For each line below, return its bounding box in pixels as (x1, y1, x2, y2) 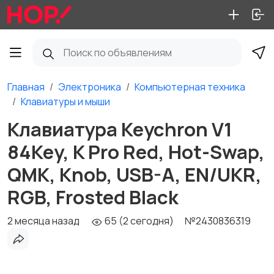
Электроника (58, 80, 121, 94)
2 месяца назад (7, 214, 80, 228)
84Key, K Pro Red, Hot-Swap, (7, 139, 265, 165)
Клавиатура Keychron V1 (7, 116, 232, 142)
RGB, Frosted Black (7, 184, 179, 210)
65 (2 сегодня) (103, 214, 174, 228)
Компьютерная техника (135, 80, 245, 94)
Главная (7, 80, 45, 94)
